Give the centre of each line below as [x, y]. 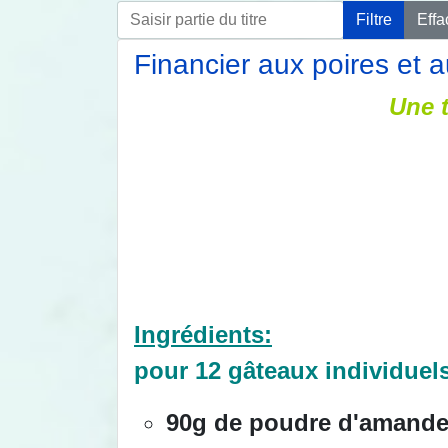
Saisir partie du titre [218, 17]
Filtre [374, 19]
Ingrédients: [203, 334]
